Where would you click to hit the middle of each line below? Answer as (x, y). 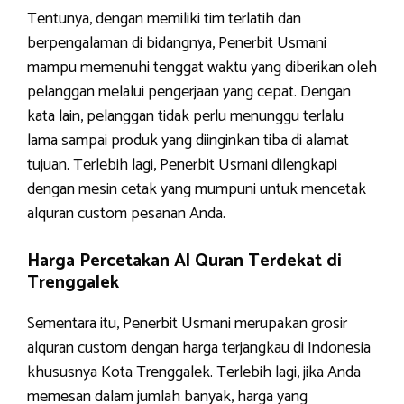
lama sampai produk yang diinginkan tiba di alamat (188, 141)
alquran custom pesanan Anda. (126, 214)
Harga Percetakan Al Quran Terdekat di (184, 261)
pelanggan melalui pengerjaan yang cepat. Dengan (189, 92)
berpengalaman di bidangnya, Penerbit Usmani (177, 43)
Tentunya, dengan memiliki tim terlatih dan (164, 19)
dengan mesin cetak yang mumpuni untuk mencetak (197, 189)
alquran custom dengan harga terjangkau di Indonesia (199, 348)
